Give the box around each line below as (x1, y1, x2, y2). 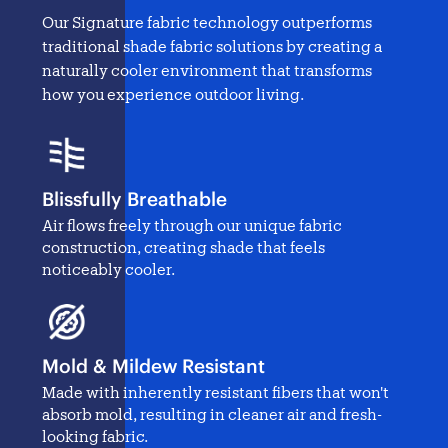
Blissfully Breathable (42, 187, 227, 212)
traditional (42, 38, 123, 56)
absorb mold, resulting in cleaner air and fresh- (42, 406, 382, 424)
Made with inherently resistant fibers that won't (42, 384, 389, 402)
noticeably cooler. (42, 261, 175, 279)
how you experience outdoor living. (42, 86, 304, 104)
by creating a (283, 38, 382, 56)
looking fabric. (42, 428, 148, 446)
